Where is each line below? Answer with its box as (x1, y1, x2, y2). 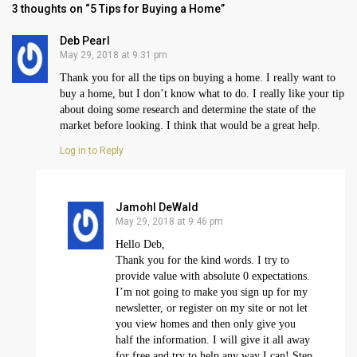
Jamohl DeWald (116, 201, 198, 214)
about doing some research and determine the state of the (60, 104, 316, 116)
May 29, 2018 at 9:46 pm (116, 216, 223, 228)
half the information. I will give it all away (116, 334, 310, 347)
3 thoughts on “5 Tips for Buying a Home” (12, 2, 225, 16)
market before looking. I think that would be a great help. (60, 120, 320, 132)
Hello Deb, (116, 238, 165, 251)
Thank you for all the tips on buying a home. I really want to (60, 72, 335, 84)
